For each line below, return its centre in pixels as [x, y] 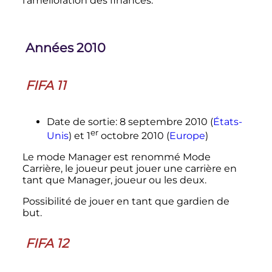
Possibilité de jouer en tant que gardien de [126, 202]
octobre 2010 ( [134, 136]
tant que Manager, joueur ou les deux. [114, 180]
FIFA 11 [46, 86]
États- [227, 122]
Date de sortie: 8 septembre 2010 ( [130, 122]
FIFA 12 [47, 243]
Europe [187, 136]
